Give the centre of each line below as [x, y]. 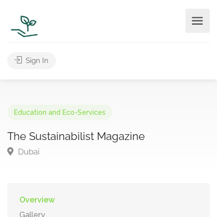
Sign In [36, 61]
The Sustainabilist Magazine [76, 136]
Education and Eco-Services [60, 112]
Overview [37, 200]
